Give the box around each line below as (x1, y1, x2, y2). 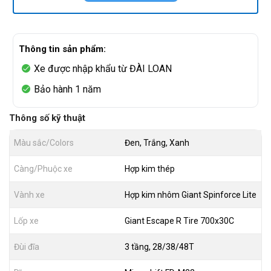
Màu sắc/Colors (14, 138, 74, 148)
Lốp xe (14, 216, 39, 226)
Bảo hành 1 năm (33, 83, 101, 96)
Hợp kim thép (124, 164, 175, 174)
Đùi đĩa (14, 242, 39, 252)
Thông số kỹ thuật (9, 112, 85, 123)
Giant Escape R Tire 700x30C (124, 216, 234, 226)
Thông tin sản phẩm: (19, 44, 106, 55)
